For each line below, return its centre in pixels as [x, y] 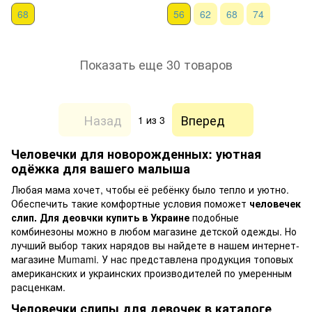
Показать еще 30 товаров [156, 64]
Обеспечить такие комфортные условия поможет [130, 203]
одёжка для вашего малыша [101, 169]
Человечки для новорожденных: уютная [136, 154]
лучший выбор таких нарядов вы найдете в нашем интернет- [155, 245]
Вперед [203, 119]
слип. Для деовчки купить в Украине [102, 217]
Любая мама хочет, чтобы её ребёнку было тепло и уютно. [150, 189]
